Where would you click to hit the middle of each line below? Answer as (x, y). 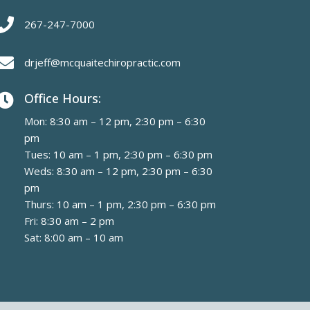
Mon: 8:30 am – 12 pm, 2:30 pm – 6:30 (115, 121)
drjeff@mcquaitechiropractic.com (103, 62)
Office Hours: (63, 99)
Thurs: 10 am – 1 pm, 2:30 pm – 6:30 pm (120, 204)
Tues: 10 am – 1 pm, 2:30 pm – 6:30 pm (119, 155)
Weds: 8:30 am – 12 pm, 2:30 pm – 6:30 (119, 171)
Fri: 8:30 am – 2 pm (70, 221)
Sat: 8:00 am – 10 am (74, 238)
